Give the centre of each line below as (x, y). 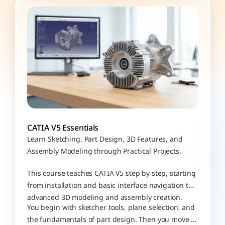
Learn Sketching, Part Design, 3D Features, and (105, 139)
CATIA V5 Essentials (63, 128)
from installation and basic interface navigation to (109, 186)
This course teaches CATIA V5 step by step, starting (111, 174)
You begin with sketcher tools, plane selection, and (111, 208)
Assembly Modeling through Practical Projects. (104, 151)
